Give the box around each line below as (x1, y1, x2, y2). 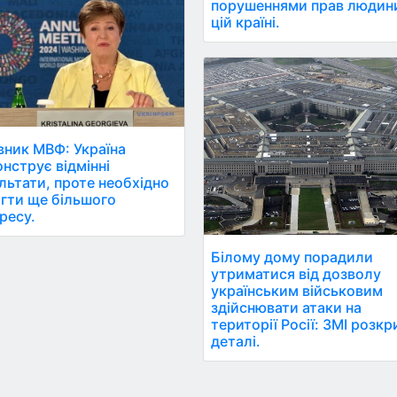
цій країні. (211, 12, 281, 31)
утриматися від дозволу (211, 264, 382, 283)
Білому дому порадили (211, 247, 374, 266)
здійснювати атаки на (211, 298, 362, 316)
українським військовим (211, 281, 384, 300)
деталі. (211, 331, 261, 350)
